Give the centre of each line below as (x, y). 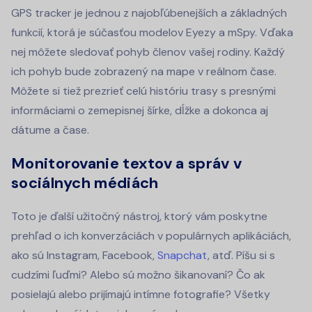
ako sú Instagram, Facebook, (84, 256)
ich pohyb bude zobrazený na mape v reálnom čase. (144, 72)
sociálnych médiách (85, 183)
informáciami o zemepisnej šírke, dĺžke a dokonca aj (140, 111)
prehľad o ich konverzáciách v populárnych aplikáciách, (151, 236)
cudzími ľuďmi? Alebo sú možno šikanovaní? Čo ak (138, 275)
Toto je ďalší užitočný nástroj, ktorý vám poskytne (139, 217)
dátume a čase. (50, 130)
